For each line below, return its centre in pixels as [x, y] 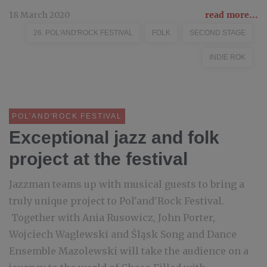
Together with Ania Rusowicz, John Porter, [112, 218]
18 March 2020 [39, 15]
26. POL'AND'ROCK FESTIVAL [83, 33]
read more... [232, 15]
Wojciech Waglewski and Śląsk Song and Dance [123, 234]
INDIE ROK [227, 57]
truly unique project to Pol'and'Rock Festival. [117, 201]
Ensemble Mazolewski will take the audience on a [129, 251]
